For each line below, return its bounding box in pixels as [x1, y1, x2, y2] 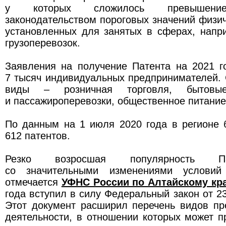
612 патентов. [5, 130, 70, 142]
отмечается [5, 177, 62, 188]
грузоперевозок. [5, 37, 80, 49]
